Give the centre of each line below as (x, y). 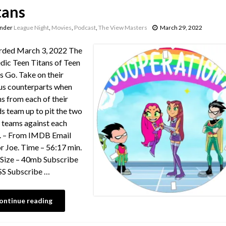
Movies (61, 27)
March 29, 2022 (181, 27)
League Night (31, 27)
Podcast (85, 27)
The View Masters (123, 27)
